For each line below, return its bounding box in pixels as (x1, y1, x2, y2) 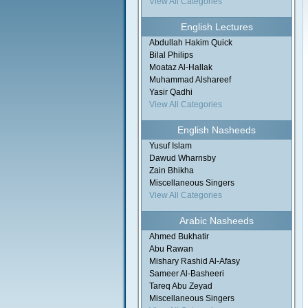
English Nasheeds (177, 124, 256, 135)
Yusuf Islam (149, 141, 192, 151)
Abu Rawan (149, 244, 193, 254)
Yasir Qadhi (149, 87, 192, 97)
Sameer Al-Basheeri (149, 269, 224, 278)
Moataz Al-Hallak (149, 63, 212, 72)
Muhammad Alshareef (149, 75, 231, 85)
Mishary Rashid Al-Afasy (149, 256, 240, 266)
